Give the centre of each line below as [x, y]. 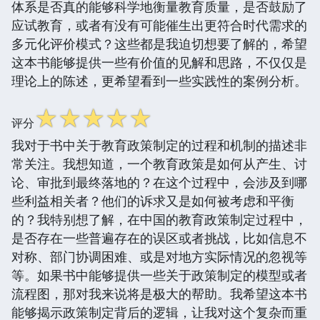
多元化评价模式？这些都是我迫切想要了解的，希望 [159, 43]
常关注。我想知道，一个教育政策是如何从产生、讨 [159, 163]
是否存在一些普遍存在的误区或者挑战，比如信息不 [159, 237]
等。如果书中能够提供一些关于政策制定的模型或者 [159, 275]
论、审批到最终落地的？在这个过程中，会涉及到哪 [159, 182]
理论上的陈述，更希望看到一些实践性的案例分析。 [159, 80]
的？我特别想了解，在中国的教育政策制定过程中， [159, 219]
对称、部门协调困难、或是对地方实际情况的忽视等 [159, 256]
